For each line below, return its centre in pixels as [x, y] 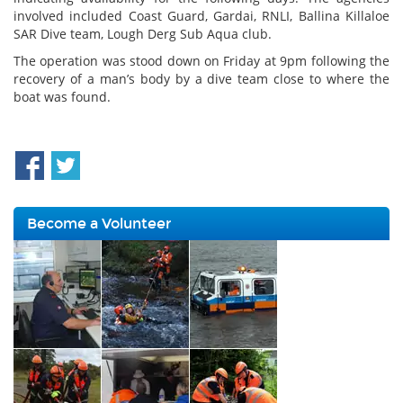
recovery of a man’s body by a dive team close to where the [201, 79]
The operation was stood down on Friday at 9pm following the [201, 61]
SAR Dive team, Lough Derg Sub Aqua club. [143, 34]
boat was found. [62, 97]
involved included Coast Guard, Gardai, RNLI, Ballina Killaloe [201, 16]
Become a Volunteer [99, 224]
